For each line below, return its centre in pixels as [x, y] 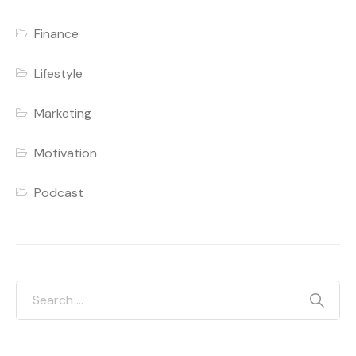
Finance [57, 34]
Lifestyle [59, 74]
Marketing [63, 114]
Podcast [59, 193]
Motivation [66, 153]
